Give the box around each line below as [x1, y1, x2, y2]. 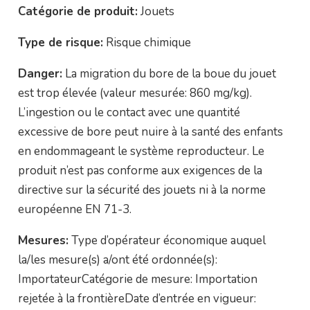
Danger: [17, 66, 62, 82]
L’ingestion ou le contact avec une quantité [17, 104, 240, 120]
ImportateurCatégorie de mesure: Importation [17, 271, 257, 287]
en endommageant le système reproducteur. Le [17, 143, 264, 159]
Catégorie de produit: [17, 3, 138, 19]
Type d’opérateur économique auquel [68, 232, 266, 248]
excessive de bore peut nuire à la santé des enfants [17, 124, 283, 140]
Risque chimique [102, 35, 191, 51]
